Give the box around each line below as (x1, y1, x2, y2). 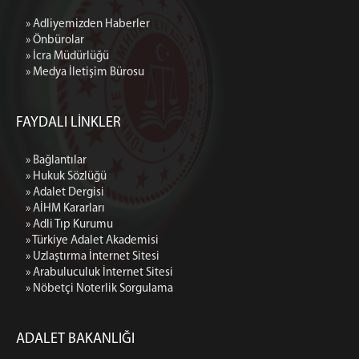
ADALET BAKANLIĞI (16, 332, 135, 348)
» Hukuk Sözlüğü (26, 171, 107, 184)
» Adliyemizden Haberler (26, 18, 150, 31)
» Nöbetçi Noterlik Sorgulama (26, 283, 173, 296)
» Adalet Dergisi (26, 187, 104, 200)
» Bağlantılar (26, 155, 87, 167)
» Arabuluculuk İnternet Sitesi (26, 267, 173, 280)
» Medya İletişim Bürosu (26, 67, 144, 79)
